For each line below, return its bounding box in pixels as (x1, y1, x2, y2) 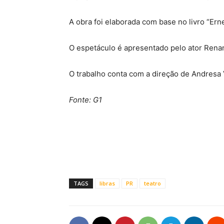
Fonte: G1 (69, 95, 102, 104)
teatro (144, 179, 161, 187)
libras (99, 179, 115, 187)
